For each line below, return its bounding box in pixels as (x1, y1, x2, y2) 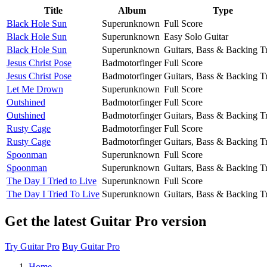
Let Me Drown (7, 83, 63, 94)
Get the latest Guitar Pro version (5, 213, 206, 229)
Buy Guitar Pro (62, 241, 120, 252)
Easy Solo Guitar (164, 31, 228, 42)
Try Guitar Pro (5, 241, 60, 252)
